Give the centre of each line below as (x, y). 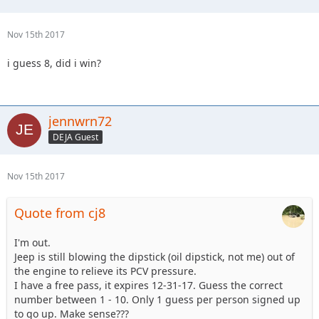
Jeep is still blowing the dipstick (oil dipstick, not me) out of (155, 256)
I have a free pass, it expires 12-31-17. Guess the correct (148, 285)
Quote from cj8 (60, 213)
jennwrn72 (80, 121)
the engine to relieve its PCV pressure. (105, 271)
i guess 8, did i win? (54, 63)
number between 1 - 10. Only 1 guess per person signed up (157, 299)
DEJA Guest (75, 137)
